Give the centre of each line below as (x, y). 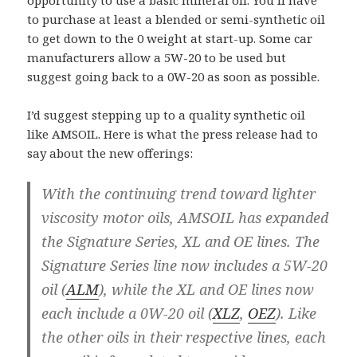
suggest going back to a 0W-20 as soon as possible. (174, 77)
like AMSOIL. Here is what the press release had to (173, 134)
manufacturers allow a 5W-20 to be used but (157, 58)
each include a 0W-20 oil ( (127, 314)
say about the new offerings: (110, 153)
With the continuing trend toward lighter (179, 194)
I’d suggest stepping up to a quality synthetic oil (167, 115)
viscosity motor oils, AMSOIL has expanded (185, 218)
